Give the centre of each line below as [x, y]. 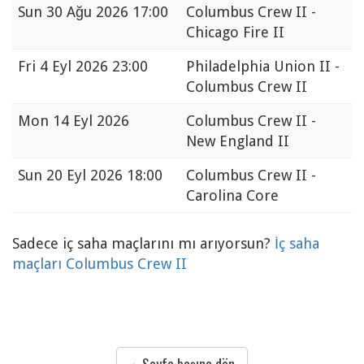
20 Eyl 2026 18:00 [104, 175]
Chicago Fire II [235, 32]
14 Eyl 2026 [91, 121]
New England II [238, 141]
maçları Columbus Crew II [100, 264]
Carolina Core [232, 196]
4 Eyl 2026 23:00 [94, 67]
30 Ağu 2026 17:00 [107, 12]
